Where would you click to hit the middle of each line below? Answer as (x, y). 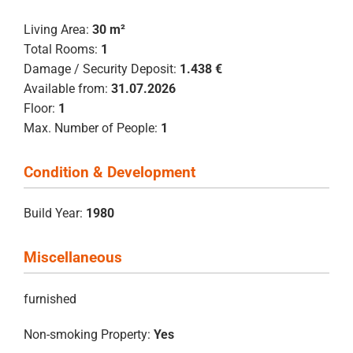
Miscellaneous (73, 258)
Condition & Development (110, 173)
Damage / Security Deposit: (100, 69)
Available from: (66, 89)
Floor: (39, 109)
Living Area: (56, 30)
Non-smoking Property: (87, 334)
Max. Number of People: (91, 128)
